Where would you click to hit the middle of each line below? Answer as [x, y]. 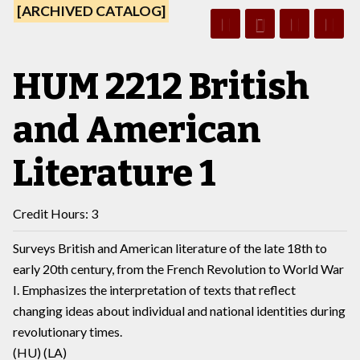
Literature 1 [115, 174]
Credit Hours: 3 [55, 213]
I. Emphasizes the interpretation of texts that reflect [154, 290]
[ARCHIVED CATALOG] [91, 11]
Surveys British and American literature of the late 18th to [170, 248]
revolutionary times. [67, 331]
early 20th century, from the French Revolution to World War [178, 269]
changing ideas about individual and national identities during [179, 311]
